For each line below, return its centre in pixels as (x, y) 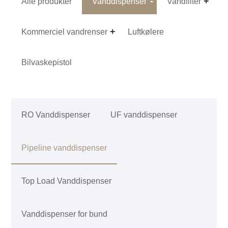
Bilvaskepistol (47, 62)
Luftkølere (146, 32)
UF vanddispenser (144, 115)
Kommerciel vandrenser (65, 32)
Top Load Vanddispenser (67, 181)
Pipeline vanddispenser (64, 148)
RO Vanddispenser (56, 115)
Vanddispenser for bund (65, 214)
